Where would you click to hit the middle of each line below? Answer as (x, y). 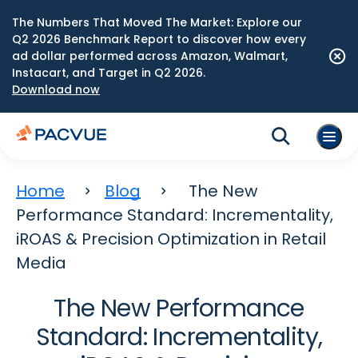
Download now (56, 89)
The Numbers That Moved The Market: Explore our (157, 22)
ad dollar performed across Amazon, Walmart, (150, 56)
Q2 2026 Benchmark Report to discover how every (159, 39)
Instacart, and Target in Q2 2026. (109, 73)
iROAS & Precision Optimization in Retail (171, 239)
